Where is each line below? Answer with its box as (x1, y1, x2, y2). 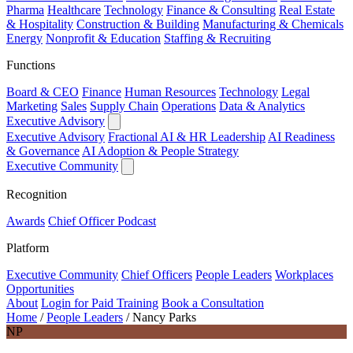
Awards (6, 214, 45, 228)
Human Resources (124, 84, 216, 98)
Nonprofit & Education (46, 31, 161, 45)
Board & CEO (6, 84, 79, 98)
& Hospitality (6, 17, 73, 31)
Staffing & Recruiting (164, 31, 271, 45)
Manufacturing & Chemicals (203, 17, 344, 31)
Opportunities (6, 281, 74, 295)
